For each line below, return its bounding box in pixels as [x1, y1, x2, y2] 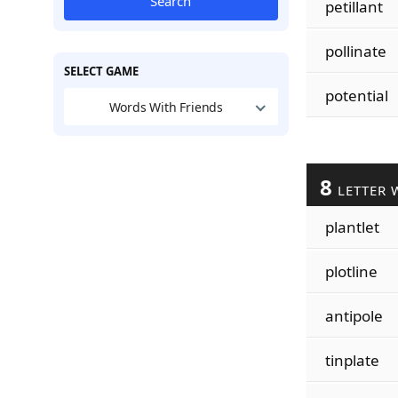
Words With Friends [108, 98, 224, 115]
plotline [324, 261, 378, 282]
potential [324, 85, 388, 106]
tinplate [324, 350, 379, 370]
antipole [324, 306, 383, 326]
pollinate [324, 41, 386, 61]
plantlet [324, 217, 379, 237]
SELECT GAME [63, 63, 139, 79]
